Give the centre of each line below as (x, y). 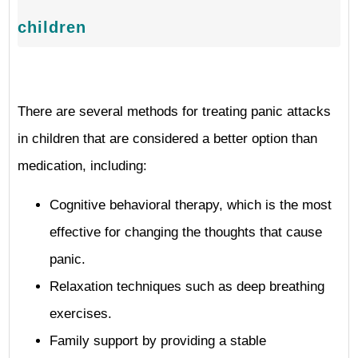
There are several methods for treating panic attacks (174, 111)
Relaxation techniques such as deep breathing (187, 286)
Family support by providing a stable (158, 341)
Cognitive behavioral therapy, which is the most (191, 205)
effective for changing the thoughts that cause (186, 232)
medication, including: (82, 166)
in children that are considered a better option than (167, 139)
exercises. (81, 314)
